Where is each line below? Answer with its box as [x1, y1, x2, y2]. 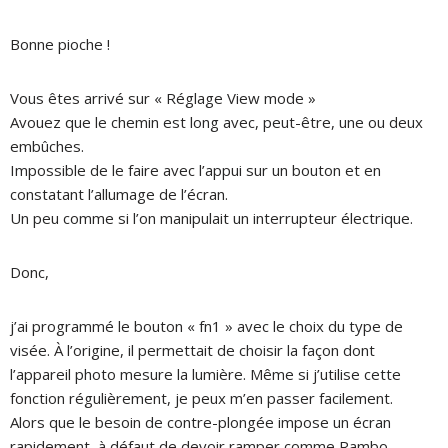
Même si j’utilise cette [250, 363, 401, 384]
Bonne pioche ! [10, 33, 110, 54]
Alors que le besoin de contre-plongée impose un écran [10, 411, 391, 432]
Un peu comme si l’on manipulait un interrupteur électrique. [10, 207, 413, 228]
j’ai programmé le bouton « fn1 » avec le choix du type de [10, 315, 403, 336]
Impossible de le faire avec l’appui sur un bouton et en [10, 159, 381, 180]
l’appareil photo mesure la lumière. [10, 363, 250, 384]
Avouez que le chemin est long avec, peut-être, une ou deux [10, 111, 423, 132]
